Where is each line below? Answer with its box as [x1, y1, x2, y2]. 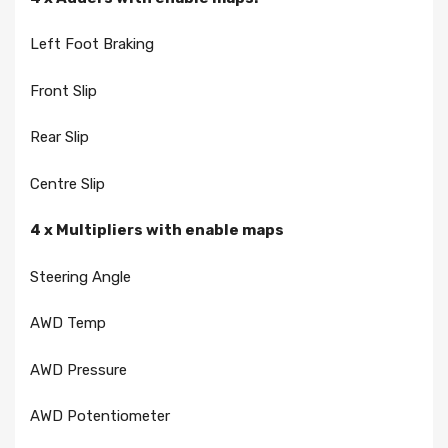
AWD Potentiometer [30, 407, 170, 426]
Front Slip [30, 81, 97, 100]
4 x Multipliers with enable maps [30, 221, 284, 240]
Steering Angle [30, 267, 131, 286]
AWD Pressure [30, 360, 127, 379]
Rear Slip [30, 128, 89, 147]
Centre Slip [30, 174, 105, 193]
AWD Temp [30, 314, 106, 333]
